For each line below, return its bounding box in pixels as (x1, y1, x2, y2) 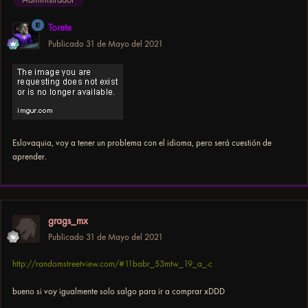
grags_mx (48, 214, 88, 227)
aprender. (12, 151, 47, 162)
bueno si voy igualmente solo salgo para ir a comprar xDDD (12, 285, 225, 296)
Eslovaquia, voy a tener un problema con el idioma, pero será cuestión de (12, 137, 272, 148)
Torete (48, 21, 71, 34)
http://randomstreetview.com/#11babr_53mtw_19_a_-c (12, 258, 212, 269)
